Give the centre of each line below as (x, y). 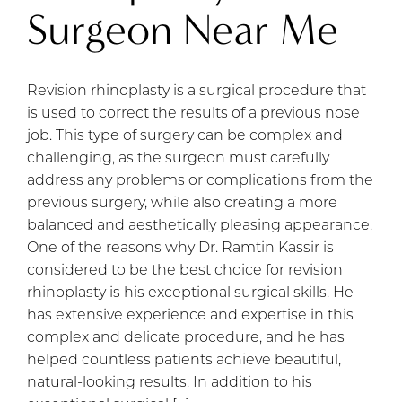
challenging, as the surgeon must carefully (178, 158)
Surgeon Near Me (183, 30)
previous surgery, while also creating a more (182, 203)
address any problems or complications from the (200, 181)
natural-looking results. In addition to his (170, 383)
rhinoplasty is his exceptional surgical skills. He (190, 293)
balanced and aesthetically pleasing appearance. (200, 226)
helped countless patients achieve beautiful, (184, 360)
